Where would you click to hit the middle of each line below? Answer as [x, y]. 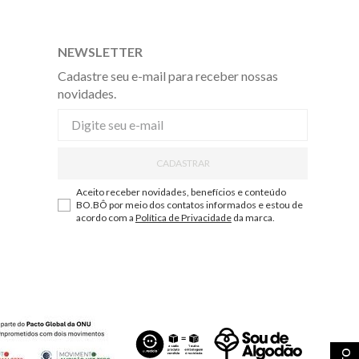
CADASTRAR [183, 163]
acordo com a [105, 218]
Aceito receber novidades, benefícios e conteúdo [181, 192]
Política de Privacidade [183, 218]
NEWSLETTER [100, 52]
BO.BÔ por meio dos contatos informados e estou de [189, 205]
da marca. [253, 218]
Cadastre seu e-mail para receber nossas [168, 76]
